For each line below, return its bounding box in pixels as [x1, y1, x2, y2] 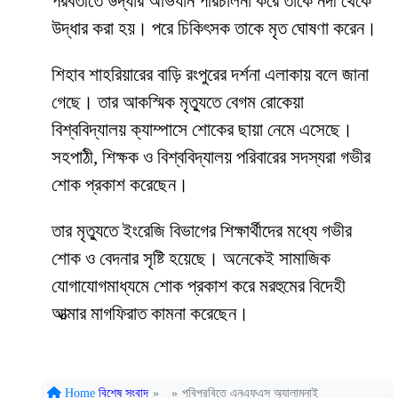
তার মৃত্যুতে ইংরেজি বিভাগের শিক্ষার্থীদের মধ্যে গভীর [52, 220, 352, 243]
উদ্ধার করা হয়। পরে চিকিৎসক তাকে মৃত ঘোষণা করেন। [52, 18, 377, 40]
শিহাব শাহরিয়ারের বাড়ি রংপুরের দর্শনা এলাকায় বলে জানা [52, 64, 369, 86]
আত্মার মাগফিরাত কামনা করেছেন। [52, 303, 249, 325]
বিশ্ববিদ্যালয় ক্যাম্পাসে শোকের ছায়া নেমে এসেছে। [52, 119, 353, 141]
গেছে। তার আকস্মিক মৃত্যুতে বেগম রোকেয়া [52, 92, 304, 114]
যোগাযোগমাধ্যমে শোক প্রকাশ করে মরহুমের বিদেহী [52, 275, 346, 298]
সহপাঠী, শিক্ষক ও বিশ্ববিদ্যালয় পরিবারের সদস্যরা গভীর [52, 147, 370, 169]
